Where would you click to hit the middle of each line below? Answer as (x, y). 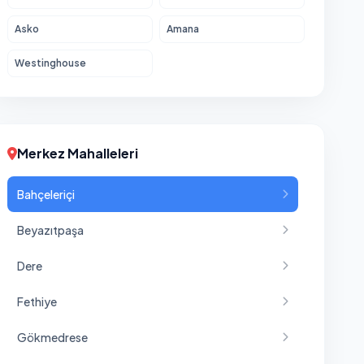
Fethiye (37, 301)
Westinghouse (50, 63)
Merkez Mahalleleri (78, 153)
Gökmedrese (52, 337)
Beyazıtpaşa (50, 230)
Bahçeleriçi (46, 194)
